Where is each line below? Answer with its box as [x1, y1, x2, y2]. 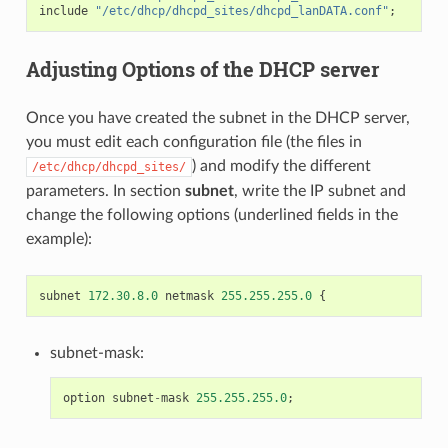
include [38, 4, 88, 19]
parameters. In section [25, 183, 185, 200]
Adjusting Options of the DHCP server [25, 56, 379, 83]
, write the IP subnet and [233, 183, 406, 200]
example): [25, 231, 92, 248]
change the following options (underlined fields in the [25, 207, 398, 224]
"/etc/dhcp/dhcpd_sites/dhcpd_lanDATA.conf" [94, 4, 389, 19]
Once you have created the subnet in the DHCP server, [25, 110, 410, 127]
